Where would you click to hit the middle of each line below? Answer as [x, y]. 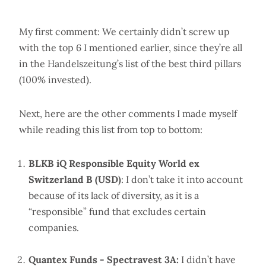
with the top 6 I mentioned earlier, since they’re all [131, 48]
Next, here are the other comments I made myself [128, 114]
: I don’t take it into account [182, 180]
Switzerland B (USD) [75, 180]
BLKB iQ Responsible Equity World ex [114, 164]
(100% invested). [55, 80]
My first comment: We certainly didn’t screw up [124, 32]
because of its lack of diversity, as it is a [114, 196]
